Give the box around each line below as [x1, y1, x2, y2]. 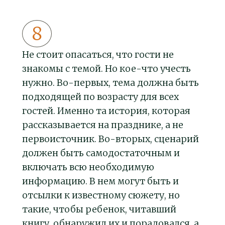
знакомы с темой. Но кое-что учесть [22, 63, 191, 75]
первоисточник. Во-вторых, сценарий [22, 133, 199, 145]
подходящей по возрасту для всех [22, 91, 179, 103]
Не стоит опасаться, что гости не [22, 49, 174, 61]
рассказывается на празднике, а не [22, 119, 183, 131]
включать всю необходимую [22, 161, 154, 173]
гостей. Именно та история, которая [22, 105, 190, 117]
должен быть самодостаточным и [22, 147, 180, 159]
